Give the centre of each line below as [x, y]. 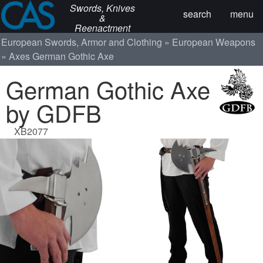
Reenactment [103, 28]
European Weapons [214, 42]
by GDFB [54, 112]
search [197, 14]
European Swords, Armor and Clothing [82, 42]
